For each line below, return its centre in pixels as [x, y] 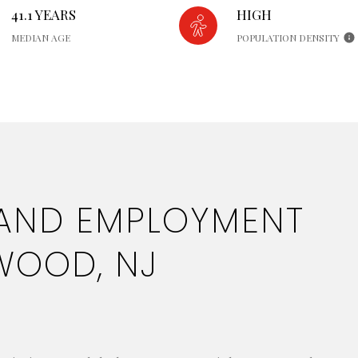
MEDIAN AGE [41, 38]
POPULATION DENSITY [288, 38]
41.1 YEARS [44, 14]
